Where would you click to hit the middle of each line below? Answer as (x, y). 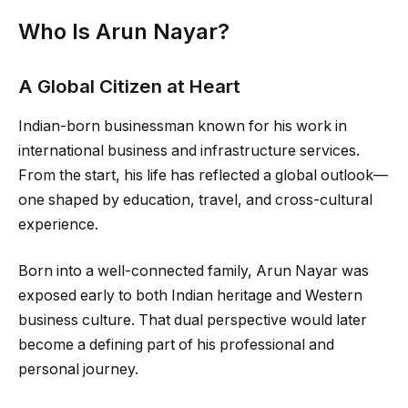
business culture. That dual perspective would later (193, 321)
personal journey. (78, 370)
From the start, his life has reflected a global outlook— (203, 175)
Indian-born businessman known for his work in (183, 126)
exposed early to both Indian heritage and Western (190, 296)
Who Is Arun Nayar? (124, 31)
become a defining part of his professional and (176, 345)
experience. (58, 224)
